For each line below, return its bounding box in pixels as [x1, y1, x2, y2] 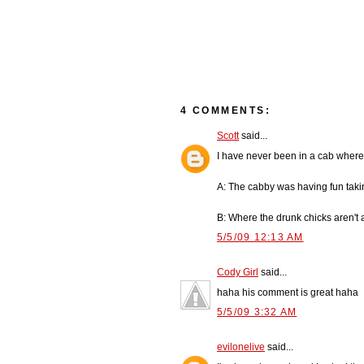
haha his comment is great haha [217, 286, 358, 298]
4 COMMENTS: [180, 105, 271, 117]
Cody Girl [217, 266, 258, 278]
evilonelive [217, 340, 265, 353]
